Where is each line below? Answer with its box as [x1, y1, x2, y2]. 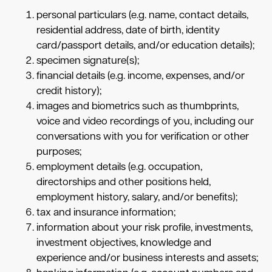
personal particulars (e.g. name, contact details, [36, 10, 248, 21]
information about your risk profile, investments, [36, 222, 253, 233]
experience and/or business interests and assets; [36, 253, 258, 263]
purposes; [36, 146, 81, 157]
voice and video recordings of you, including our [36, 116, 254, 127]
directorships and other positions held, [36, 177, 211, 188]
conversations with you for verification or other [36, 131, 249, 142]
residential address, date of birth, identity [36, 25, 220, 36]
